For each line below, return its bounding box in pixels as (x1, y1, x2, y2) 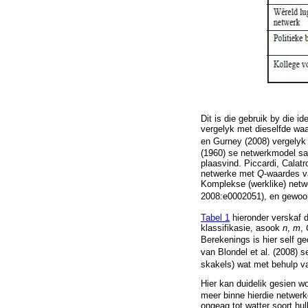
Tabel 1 (201, 212, 230, 223)
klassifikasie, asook (201, 222, 283, 233)
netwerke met (201, 168, 257, 179)
